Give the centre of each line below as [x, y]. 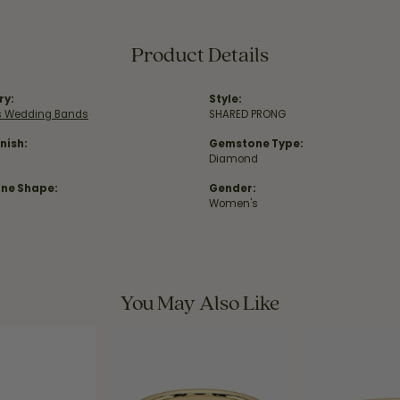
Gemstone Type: [256, 144]
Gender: [233, 188]
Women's [233, 204]
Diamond [233, 159]
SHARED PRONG [247, 114]
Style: [225, 99]
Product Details [200, 54]
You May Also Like [200, 302]
